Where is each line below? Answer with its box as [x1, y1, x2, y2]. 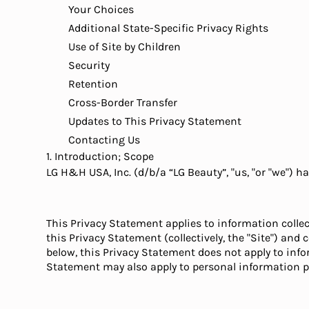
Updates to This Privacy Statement [68, 114, 242, 128]
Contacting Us [68, 133, 141, 146]
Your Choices [68, 3, 134, 16]
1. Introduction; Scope [46, 150, 154, 163]
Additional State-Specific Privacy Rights [68, 21, 269, 34]
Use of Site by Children [68, 40, 181, 53]
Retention [68, 77, 119, 90]
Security [68, 59, 110, 72]
